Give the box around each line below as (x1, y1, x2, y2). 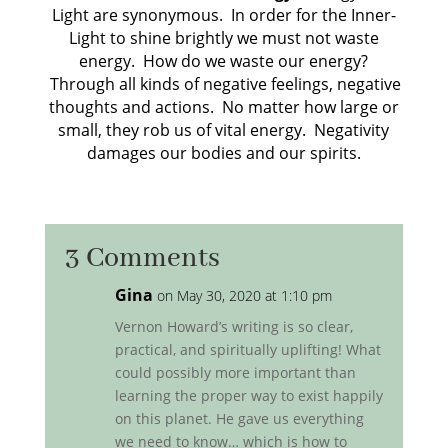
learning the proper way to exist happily (114, 386, 383, 406)
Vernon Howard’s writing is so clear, (114, 317, 353, 337)
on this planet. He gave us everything (114, 409, 364, 429)
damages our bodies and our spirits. (86, 142, 361, 165)
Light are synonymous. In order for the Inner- (51, 4, 396, 27)
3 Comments (64, 241, 220, 277)
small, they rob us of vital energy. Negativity (58, 119, 390, 142)
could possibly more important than (114, 363, 356, 383)
